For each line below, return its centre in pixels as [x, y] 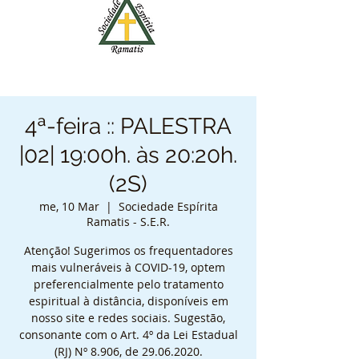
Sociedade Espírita [168, 206]
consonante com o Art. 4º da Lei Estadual [128, 335]
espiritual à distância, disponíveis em [128, 301]
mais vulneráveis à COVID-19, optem [128, 267]
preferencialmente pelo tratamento [128, 284]
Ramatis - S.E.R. [128, 222]
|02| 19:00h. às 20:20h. [128, 155]
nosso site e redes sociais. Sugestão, [128, 318]
